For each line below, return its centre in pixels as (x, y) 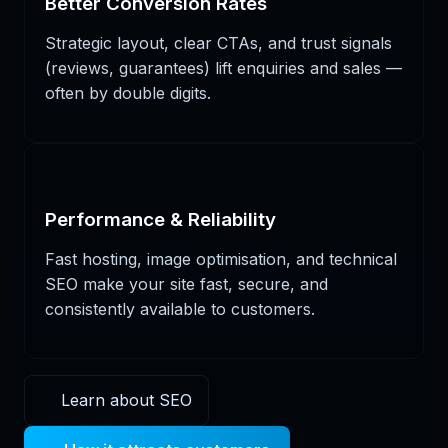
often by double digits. (128, 93)
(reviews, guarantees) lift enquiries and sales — (223, 68)
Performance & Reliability (160, 219)
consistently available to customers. (180, 308)
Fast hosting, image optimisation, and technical (221, 258)
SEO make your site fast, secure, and (186, 283)
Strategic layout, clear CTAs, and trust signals (218, 43)
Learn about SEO (126, 400)
